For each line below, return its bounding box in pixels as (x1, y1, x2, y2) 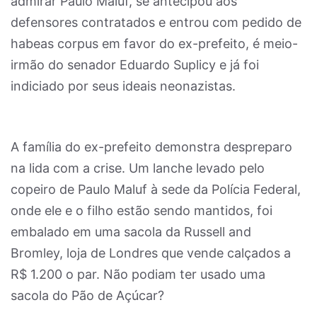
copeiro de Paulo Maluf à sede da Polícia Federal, (11, 182, 301, 197)
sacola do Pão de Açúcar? (11, 288, 164, 303)
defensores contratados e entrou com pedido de (11, 15, 301, 30)
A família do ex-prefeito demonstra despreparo (11, 139, 292, 154)
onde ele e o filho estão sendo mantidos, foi (11, 203, 272, 218)
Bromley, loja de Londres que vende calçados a (11, 246, 291, 260)
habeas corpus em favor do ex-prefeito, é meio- (11, 36, 298, 51)
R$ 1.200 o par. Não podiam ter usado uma (11, 267, 265, 282)
